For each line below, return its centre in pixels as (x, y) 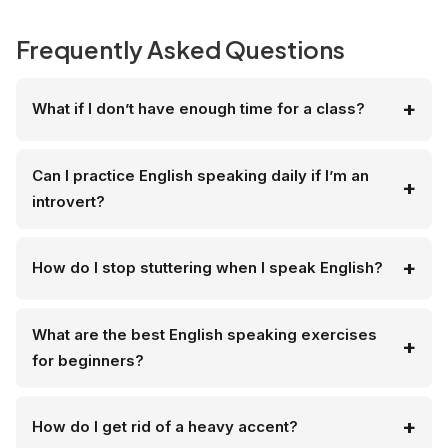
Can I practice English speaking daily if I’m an (200, 175)
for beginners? (88, 360)
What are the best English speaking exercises (204, 334)
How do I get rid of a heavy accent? (165, 427)
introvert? (68, 201)
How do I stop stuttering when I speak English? (207, 268)
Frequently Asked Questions (180, 48)
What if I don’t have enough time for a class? (198, 109)
